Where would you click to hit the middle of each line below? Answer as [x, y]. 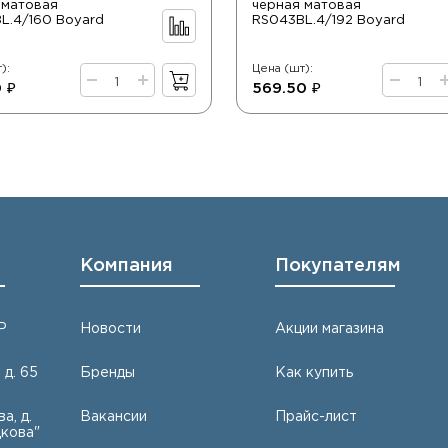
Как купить [314, 373]
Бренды [108, 373]
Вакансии [114, 417]
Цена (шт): [282, 69]
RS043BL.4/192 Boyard [328, 20]
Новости [111, 329]
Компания [127, 266]
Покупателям [338, 266]
